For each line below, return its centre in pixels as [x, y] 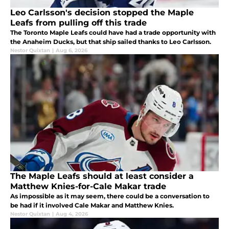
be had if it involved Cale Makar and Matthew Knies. [92, 205]
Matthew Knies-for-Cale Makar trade [88, 186]
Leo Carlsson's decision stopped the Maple [102, 12]
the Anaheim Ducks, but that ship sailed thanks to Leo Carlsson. [111, 41]
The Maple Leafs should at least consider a [102, 176]
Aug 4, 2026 [72, 214]
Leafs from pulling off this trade [78, 22]
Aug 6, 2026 [72, 50]
